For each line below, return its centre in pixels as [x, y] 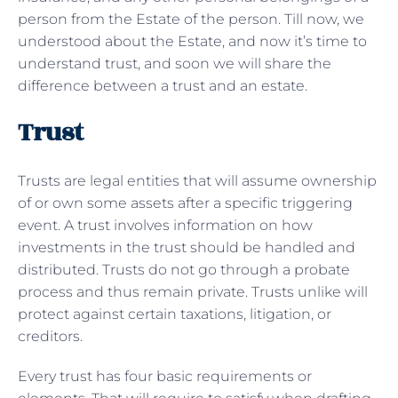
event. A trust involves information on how [165, 225]
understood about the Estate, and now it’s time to [192, 41]
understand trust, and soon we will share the [175, 63]
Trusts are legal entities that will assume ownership [197, 180]
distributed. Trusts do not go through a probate [184, 269]
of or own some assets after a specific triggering [185, 203]
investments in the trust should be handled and [187, 247]
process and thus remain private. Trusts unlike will [193, 291]
